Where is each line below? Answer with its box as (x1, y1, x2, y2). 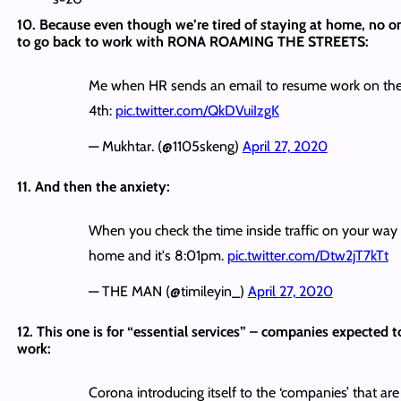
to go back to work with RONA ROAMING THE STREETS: (16, 32, 369, 50)
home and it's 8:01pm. (88, 246, 227, 264)
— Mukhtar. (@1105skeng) (88, 137, 243, 155)
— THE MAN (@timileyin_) (88, 282, 248, 300)
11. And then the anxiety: (16, 177, 170, 195)
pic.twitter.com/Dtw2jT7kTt (226, 246, 388, 264)
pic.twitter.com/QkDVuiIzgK (115, 101, 279, 119)
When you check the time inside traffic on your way (88, 221, 397, 239)
